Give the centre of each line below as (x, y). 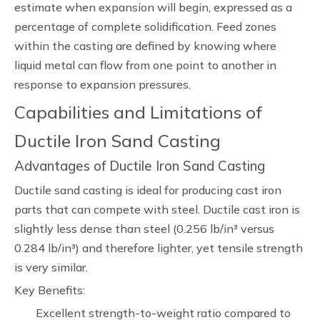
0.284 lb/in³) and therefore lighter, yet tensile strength (159, 248)
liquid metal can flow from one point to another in (145, 65)
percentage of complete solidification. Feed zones (145, 26)
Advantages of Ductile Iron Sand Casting (140, 166)
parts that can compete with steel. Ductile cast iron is (157, 209)
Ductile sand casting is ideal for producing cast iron (148, 190)
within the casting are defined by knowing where (145, 46)
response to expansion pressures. (102, 84)
